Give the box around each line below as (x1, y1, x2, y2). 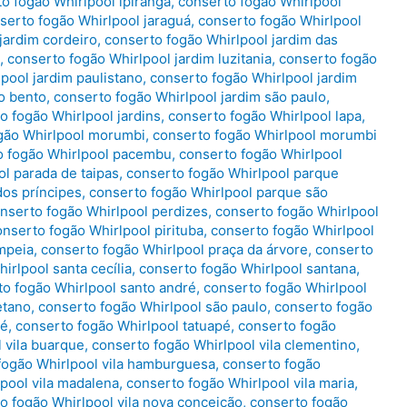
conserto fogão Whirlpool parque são (89, 184, 328, 202)
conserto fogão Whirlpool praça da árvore (41, 241, 308, 259)
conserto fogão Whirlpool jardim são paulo (54, 88, 326, 106)
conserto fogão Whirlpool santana (139, 260, 356, 278)
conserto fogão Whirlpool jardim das (104, 31, 338, 49)
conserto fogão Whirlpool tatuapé (15, 317, 231, 335)
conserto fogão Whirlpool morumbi (153, 126, 377, 144)
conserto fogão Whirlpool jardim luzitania (7, 50, 272, 68)
